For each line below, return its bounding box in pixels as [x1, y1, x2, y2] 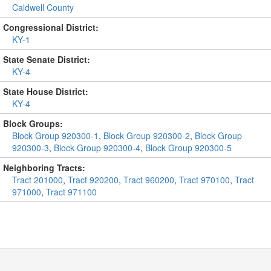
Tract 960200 [123, 174, 174, 186]
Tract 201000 [12, 174, 63, 186]
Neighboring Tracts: [3, 162, 85, 174]
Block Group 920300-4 [54, 142, 140, 154]
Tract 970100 [179, 174, 230, 186]
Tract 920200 [68, 174, 119, 186]
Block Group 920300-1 [12, 129, 99, 142]
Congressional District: [3, 21, 99, 33]
